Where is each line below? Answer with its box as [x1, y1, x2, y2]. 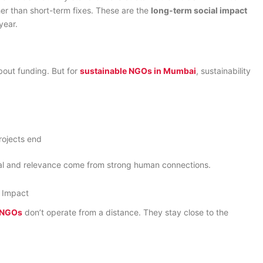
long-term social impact [151, 5, 247, 15]
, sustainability [196, 65, 251, 76]
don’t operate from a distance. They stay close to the [25, 207, 228, 217]
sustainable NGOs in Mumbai [80, 65, 196, 76]
